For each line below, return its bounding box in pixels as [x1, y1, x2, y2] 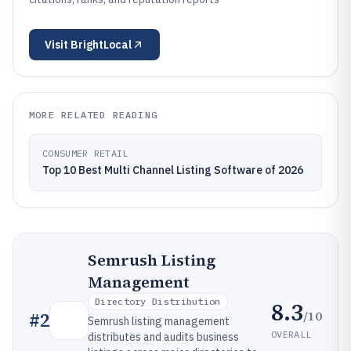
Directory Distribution [95, 295, 221, 307]
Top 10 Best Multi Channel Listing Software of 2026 [42, 163, 303, 177]
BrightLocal [71, 38, 132, 52]
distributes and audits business [88, 330, 239, 344]
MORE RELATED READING [29, 109, 157, 121]
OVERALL [271, 327, 312, 340]
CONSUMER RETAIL [42, 147, 128, 159]
